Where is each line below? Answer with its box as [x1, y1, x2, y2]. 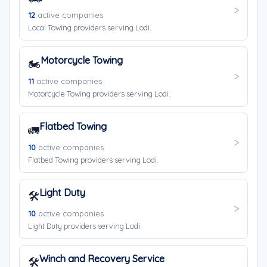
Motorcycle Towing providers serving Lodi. [28, 89, 170, 98]
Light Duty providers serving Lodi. [28, 221, 142, 231]
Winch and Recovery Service [39, 253, 164, 265]
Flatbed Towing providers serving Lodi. [28, 155, 159, 164]
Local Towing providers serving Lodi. [28, 23, 151, 32]
